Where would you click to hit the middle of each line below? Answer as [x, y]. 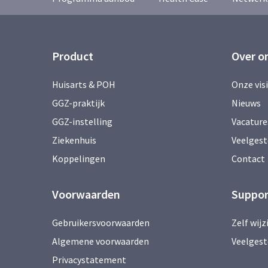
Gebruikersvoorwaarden [101, 223]
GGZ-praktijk [78, 103]
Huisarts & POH [84, 84]
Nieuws [246, 103]
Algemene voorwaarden [100, 241]
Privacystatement [89, 260]
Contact [248, 159]
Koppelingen [79, 159]
